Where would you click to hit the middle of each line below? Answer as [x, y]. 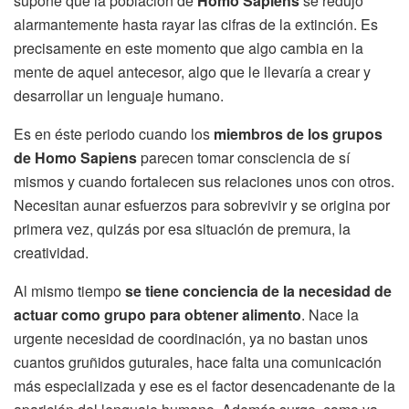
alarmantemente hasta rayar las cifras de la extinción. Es [196, 24]
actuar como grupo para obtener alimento [157, 314]
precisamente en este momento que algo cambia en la [189, 47]
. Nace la [330, 314]
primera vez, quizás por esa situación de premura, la [182, 228]
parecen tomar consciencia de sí [243, 157]
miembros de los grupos [298, 133]
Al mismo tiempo [69, 290]
